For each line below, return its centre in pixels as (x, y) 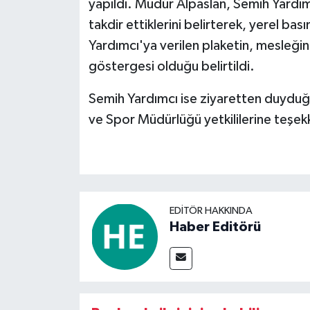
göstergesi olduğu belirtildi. (171, 66)
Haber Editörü (215, 227)
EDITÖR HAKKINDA (211, 211)
